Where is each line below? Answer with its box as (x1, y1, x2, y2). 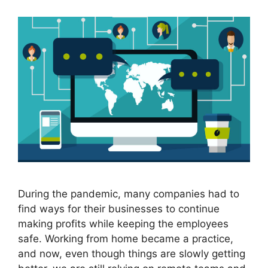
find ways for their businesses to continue (18, 202, 220, 215)
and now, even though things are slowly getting (18, 247, 245, 260)
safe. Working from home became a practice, (18, 232, 233, 245)
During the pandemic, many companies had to (18, 187, 239, 200)
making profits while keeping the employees (18, 217, 229, 230)
